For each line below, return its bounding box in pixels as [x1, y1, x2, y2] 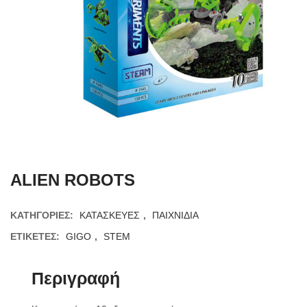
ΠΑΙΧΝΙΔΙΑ [152, 210, 199, 221]
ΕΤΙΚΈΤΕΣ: [10, 231, 62, 242]
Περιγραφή [32, 269, 120, 288]
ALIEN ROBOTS [10, 171, 135, 189]
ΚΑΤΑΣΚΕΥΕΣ [79, 210, 140, 221]
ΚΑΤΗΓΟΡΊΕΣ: [10, 210, 76, 221]
